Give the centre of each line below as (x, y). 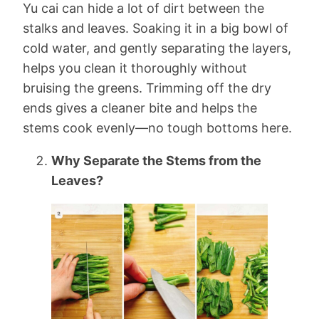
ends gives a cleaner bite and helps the (140, 108)
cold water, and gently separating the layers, (157, 48)
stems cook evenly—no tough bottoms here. (157, 127)
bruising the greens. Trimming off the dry (147, 88)
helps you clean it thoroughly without (135, 68)
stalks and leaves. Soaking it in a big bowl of (156, 28)
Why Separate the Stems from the (156, 160)
